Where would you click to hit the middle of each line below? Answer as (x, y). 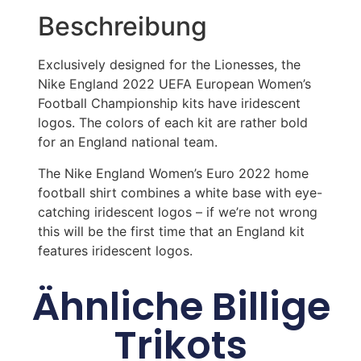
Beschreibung (122, 27)
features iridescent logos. (115, 250)
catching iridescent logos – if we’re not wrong (177, 212)
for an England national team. (127, 142)
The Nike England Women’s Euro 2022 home (173, 173)
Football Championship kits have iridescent (169, 104)
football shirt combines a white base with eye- (180, 192)
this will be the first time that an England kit (171, 231)
